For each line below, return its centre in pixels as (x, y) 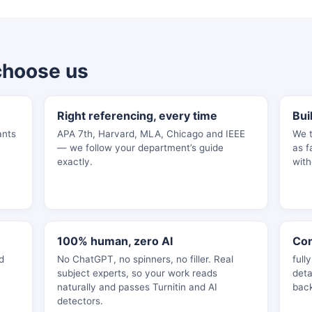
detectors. (80, 301)
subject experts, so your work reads (137, 273)
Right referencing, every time (137, 116)
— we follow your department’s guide (140, 148)
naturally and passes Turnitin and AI (137, 287)
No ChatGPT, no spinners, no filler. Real (145, 259)
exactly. (75, 162)
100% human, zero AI (115, 241)
